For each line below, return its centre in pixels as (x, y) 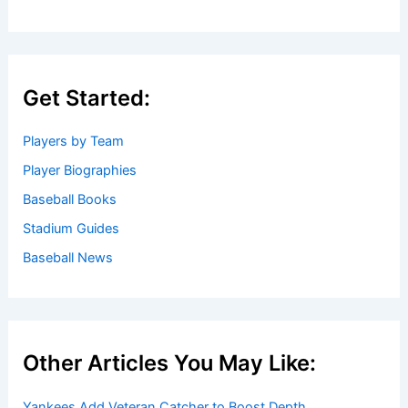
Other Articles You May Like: (170, 363)
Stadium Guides (71, 229)
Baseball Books (70, 200)
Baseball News (68, 258)
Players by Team (74, 142)
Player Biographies (80, 171)
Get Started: (87, 97)
